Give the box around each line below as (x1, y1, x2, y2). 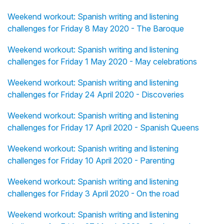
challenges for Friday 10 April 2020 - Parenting (7, 155, 174, 166)
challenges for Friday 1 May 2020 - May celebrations (7, 56, 197, 67)
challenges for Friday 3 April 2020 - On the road (7, 188, 179, 199)
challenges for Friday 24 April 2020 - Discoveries (7, 89, 184, 100)
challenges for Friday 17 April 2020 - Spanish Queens (7, 122, 199, 133)
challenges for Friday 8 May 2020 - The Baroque (7, 23, 184, 34)
